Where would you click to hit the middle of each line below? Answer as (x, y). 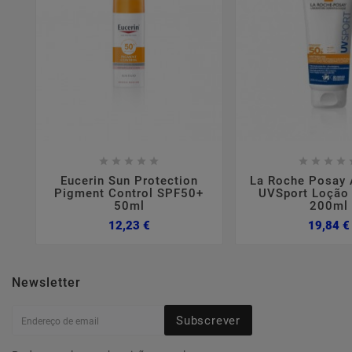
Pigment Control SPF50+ (129, 193)
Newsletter (46, 283)
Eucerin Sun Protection (129, 180)
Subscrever (208, 320)
